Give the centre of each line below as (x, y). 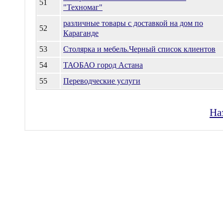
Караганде (81, 33)
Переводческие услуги (102, 81)
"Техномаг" (83, 7)
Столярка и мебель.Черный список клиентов (139, 49)
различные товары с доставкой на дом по (133, 23)
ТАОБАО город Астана (103, 65)
